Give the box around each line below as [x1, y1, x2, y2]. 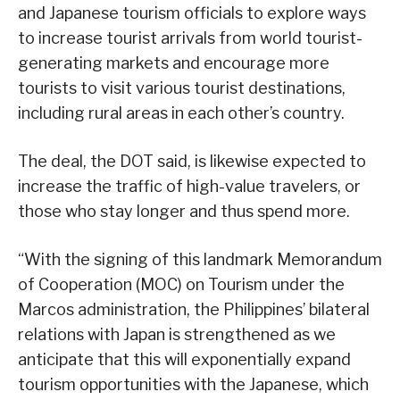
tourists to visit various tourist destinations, [18, 78, 346, 97]
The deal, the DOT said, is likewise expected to [18, 151, 366, 171]
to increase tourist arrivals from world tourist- [18, 28, 362, 47]
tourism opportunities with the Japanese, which [18, 374, 369, 394]
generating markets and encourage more [18, 53, 329, 72]
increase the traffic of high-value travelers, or [18, 176, 361, 196]
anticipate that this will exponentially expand [18, 349, 351, 369]
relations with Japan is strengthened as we [18, 324, 336, 344]
